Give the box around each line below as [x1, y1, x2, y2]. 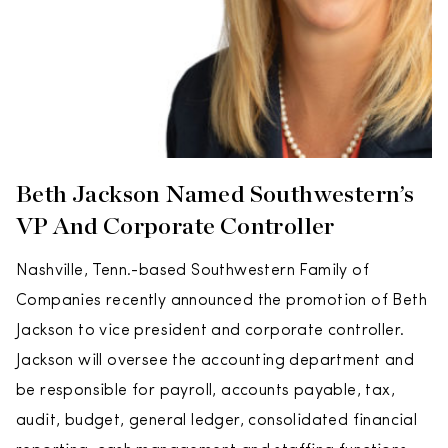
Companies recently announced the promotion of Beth [16, 293, 427, 309]
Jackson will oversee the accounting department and [16, 353, 414, 369]
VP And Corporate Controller [16, 211, 335, 240]
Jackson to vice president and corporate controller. [16, 323, 405, 339]
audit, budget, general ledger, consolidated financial [16, 413, 418, 429]
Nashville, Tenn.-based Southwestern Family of [16, 263, 369, 279]
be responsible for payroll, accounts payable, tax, [16, 383, 395, 399]
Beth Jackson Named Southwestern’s [16, 179, 415, 208]
